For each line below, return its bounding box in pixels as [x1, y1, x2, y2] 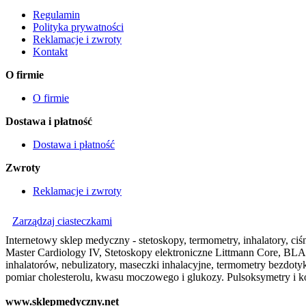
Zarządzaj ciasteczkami [12, 215, 112, 227]
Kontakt [33, 46, 68, 58]
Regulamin [33, 9, 80, 21]
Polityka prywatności [33, 21, 124, 33]
